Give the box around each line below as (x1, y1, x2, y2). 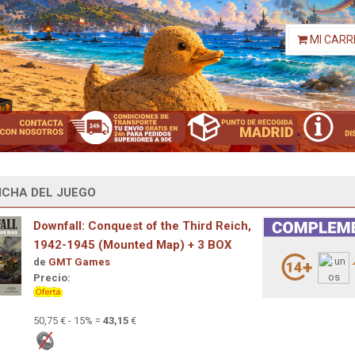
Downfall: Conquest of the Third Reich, (33, 218, 251, 233)
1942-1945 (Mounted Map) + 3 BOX (33, 237, 232, 252)
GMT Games (48, 255, 110, 268)
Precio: (33, 271, 71, 284)
